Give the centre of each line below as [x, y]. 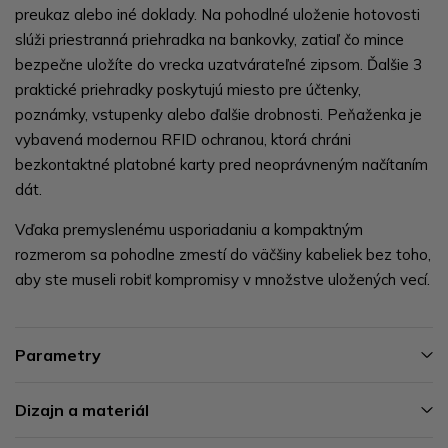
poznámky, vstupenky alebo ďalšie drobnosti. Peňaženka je [218, 114]
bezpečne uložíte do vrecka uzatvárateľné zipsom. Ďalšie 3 [218, 64]
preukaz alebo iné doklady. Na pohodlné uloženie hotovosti [217, 14]
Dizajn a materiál [82, 409]
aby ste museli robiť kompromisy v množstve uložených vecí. [222, 279]
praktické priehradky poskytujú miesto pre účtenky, [188, 89]
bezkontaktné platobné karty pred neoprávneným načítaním [221, 164]
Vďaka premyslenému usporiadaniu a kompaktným [189, 229]
